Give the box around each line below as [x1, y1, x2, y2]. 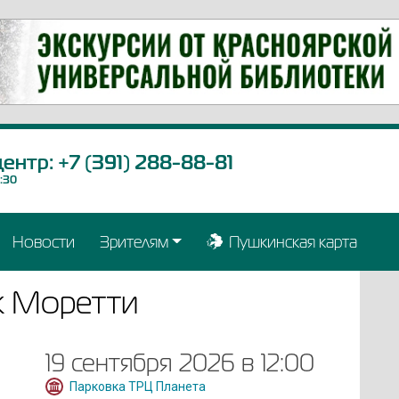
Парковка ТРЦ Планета [69, 379, 206, 394]
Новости [12, 231, 75, 252]
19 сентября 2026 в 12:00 [45, 346, 314, 379]
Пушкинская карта [228, 231, 357, 252]
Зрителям [99, 231, 168, 252]
